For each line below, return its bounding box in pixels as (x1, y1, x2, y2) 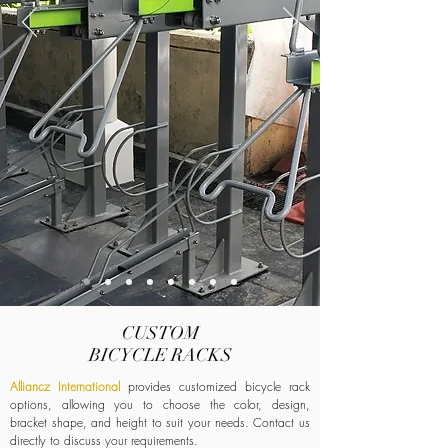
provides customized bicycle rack (128, 378, 310, 395)
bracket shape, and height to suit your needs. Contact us (10, 414, 310, 431)
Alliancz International (10, 378, 128, 395)
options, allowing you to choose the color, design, (10, 396, 310, 413)
